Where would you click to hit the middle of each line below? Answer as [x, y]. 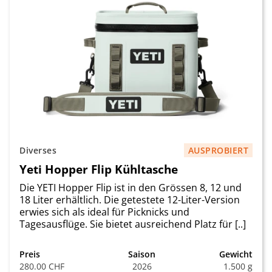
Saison [142, 254]
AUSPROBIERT [218, 150]
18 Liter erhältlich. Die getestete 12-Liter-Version [130, 200]
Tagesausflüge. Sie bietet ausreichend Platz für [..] [133, 224]
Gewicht [236, 254]
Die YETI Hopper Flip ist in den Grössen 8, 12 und [131, 188]
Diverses [38, 150]
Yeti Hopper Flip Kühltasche [99, 169]
